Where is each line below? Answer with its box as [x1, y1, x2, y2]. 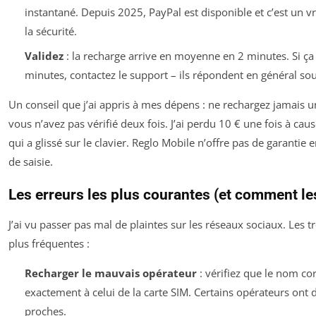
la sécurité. [24, 24, 77, 39]
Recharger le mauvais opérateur [24, 265, 197, 280]
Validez [24, 48, 63, 63]
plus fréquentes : [8, 236, 90, 250]
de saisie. [8, 154, 53, 169]
